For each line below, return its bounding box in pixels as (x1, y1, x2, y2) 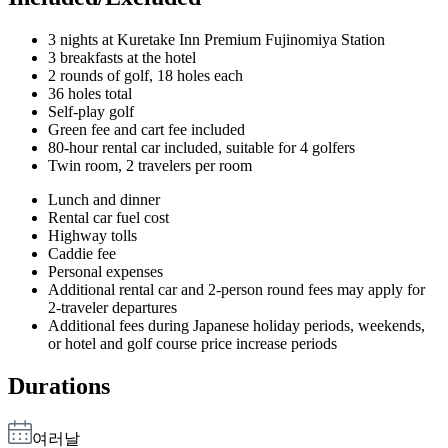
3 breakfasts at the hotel (48, 49, 196, 67)
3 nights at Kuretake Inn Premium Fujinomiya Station (48, 31, 385, 49)
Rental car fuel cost (48, 209, 169, 227)
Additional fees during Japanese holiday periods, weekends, (48, 317, 425, 335)
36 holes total (48, 85, 132, 103)
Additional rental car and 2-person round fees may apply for (48, 281, 425, 299)
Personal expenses (48, 263, 163, 281)
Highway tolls (48, 227, 137, 245)
